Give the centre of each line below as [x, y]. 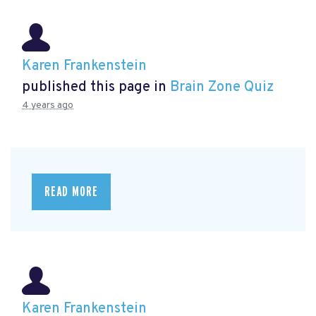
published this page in [96, 87]
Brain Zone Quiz [222, 87]
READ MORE [71, 192]
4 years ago [48, 105]
